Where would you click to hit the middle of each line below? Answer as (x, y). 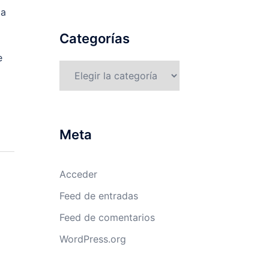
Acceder (78, 174)
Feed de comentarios (107, 217)
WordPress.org (92, 239)
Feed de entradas (98, 196)
